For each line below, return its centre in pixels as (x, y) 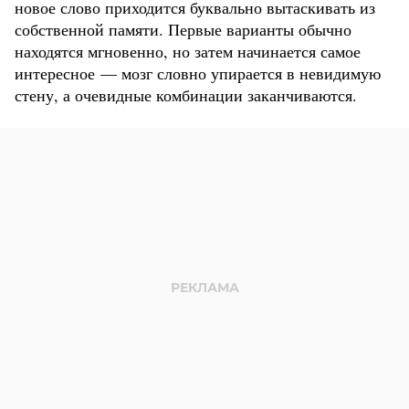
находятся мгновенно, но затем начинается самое (188, 52)
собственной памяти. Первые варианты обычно (183, 30)
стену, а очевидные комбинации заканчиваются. (186, 95)
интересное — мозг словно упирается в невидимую (198, 73)
